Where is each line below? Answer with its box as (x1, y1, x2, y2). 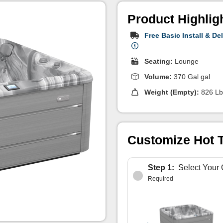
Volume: (144, 73, 172, 81)
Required (148, 175, 173, 182)
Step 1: (148, 163, 174, 172)
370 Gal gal (172, 73, 210, 81)
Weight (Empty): (144, 88, 199, 96)
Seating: (144, 57, 173, 65)
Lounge (173, 57, 199, 65)
